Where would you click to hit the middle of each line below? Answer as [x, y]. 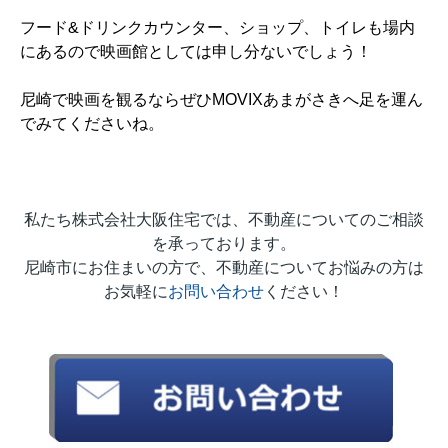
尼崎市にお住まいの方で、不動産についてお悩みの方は [224, 268]
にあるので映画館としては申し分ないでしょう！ [196, 52]
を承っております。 [224, 244]
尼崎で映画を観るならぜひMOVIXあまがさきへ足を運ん [221, 100]
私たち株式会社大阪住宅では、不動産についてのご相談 [224, 220]
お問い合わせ [216, 292]
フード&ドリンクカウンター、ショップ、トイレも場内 [217, 28]
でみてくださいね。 [92, 124]
